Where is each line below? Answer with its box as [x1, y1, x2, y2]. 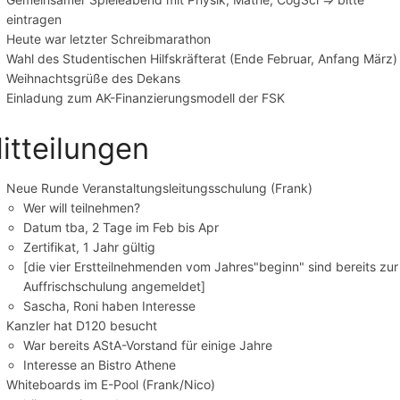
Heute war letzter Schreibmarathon [6, 30, 212, 46]
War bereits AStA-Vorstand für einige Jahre [23, 337, 273, 353]
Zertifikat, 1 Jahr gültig [23, 238, 156, 254]
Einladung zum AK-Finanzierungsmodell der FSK [6, 89, 286, 105]
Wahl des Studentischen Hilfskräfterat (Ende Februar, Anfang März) [6, 50, 398, 66]
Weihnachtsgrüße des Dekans [6, 70, 181, 86]
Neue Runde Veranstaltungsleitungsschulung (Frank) [6, 179, 313, 196]
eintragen [6, 11, 62, 27]
